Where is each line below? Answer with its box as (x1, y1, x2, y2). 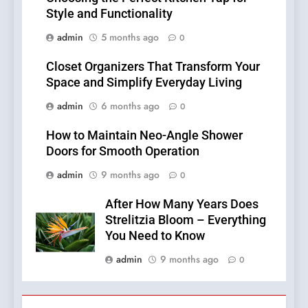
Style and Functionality (46, 7, 173, 21)
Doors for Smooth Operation (46, 144, 199, 159)
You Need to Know (105, 229, 205, 243)
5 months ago (101, 30, 159, 45)
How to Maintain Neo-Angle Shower (46, 129, 243, 143)
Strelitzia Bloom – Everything (105, 213, 266, 228)
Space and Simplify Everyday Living (46, 76, 242, 90)
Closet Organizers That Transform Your (46, 60, 260, 74)
